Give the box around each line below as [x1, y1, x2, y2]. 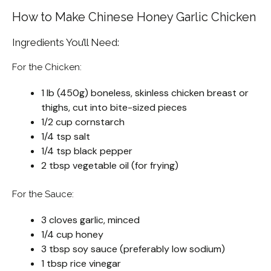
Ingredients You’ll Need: [12, 36, 119, 49]
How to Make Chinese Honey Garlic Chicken [12, 10, 256, 25]
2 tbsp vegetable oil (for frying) [41, 159, 178, 172]
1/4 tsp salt [41, 130, 90, 143]
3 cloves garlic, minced [41, 214, 140, 227]
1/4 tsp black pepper [41, 145, 132, 158]
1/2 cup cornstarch [41, 116, 125, 129]
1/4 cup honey [41, 228, 103, 241]
